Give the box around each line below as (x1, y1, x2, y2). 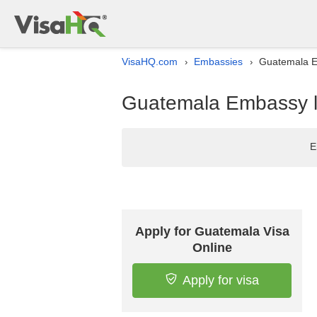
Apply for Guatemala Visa (134, 224, 289, 238)
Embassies (194, 56, 243, 67)
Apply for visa (182, 273, 259, 287)
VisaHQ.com (122, 56, 178, 67)
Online (192, 241, 232, 255)
